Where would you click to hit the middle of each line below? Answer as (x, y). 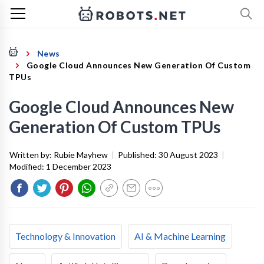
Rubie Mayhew (81, 155)
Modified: (28, 166)
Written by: (32, 155)
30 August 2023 (188, 155)
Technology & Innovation (65, 236)
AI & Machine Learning (180, 236)
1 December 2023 (79, 166)
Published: (138, 155)
